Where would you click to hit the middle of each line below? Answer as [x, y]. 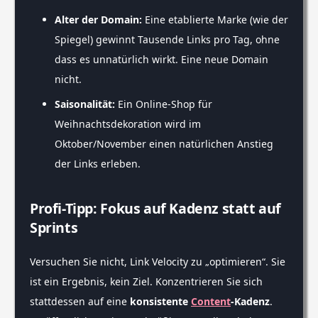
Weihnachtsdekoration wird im [128, 124]
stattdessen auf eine [80, 302]
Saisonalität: [85, 104]
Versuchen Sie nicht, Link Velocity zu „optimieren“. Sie [158, 262]
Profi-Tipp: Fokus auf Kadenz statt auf [156, 209]
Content [211, 302]
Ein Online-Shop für [164, 104]
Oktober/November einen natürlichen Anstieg [164, 144]
